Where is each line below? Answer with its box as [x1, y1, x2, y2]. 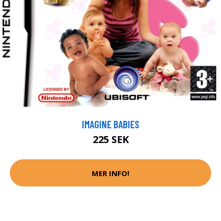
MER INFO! [92, 168, 129, 178]
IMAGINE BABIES [82, 118, 139, 131]
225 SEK [92, 133, 129, 147]
